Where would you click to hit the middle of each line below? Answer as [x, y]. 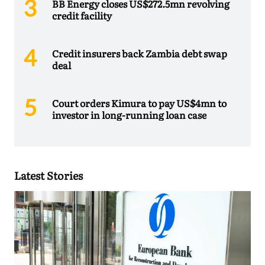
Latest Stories [49, 175]
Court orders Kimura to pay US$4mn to [139, 103]
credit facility [82, 15]
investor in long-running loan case [129, 114]
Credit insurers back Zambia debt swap [140, 53]
